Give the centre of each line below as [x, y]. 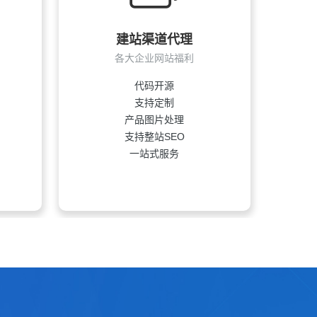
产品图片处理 [155, 120]
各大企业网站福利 [155, 58]
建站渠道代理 [155, 40]
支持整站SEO [154, 137]
